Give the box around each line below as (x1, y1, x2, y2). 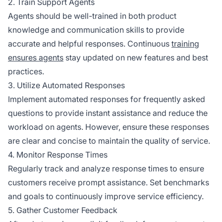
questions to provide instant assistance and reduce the (8, 108, 208, 118)
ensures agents (8, 52, 63, 62)
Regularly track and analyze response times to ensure (8, 163, 204, 173)
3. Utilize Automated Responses (8, 80, 125, 90)
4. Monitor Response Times (8, 149, 108, 160)
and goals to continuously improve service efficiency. (8, 191, 204, 201)
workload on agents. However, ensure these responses (8, 121, 209, 132)
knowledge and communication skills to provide (8, 24, 184, 35)
